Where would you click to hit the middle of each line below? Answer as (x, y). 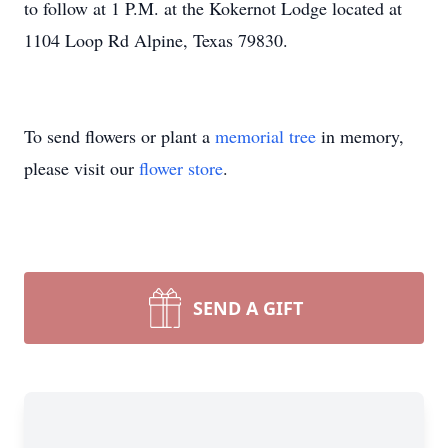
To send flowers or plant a (119, 136)
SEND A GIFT (248, 308)
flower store (181, 168)
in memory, (360, 136)
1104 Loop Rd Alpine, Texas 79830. (156, 40)
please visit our (81, 168)
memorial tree (265, 136)
